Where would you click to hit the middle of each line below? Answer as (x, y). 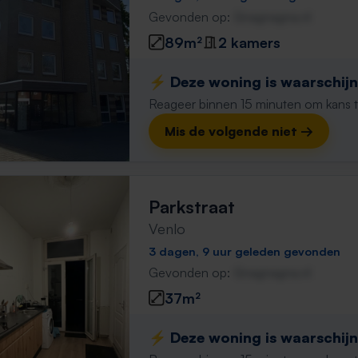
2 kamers (249, 42)
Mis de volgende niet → (239, 131)
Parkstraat (192, 207)
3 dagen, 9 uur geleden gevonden (245, 251)
